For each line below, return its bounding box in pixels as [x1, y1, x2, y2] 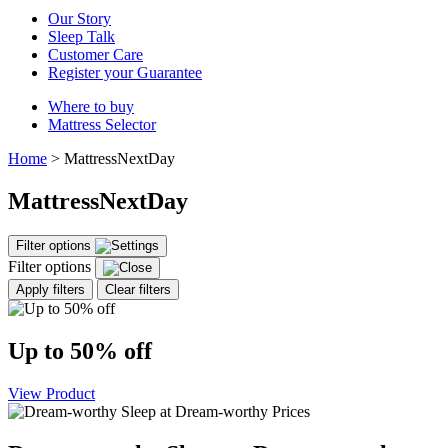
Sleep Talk [48, 28, 115, 45]
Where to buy [48, 98, 134, 115]
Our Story [48, 10, 111, 27]
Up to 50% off [8, 337, 152, 364]
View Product [8, 384, 95, 402]
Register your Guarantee [48, 64, 202, 81]
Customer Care [48, 46, 143, 63]
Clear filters [105, 281, 171, 297]
